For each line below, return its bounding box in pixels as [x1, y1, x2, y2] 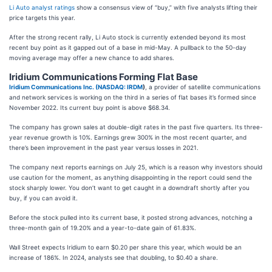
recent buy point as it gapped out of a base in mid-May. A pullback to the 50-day [9, 43, 246, 51]
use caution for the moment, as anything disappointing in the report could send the [9, 173, 252, 181]
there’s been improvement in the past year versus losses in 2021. [9, 143, 200, 151]
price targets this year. [9, 13, 79, 21]
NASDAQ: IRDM [98, 83, 143, 90]
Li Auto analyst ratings [9, 3, 75, 11]
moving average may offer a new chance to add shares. [9, 53, 176, 61]
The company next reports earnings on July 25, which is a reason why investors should [9, 163, 262, 171]
